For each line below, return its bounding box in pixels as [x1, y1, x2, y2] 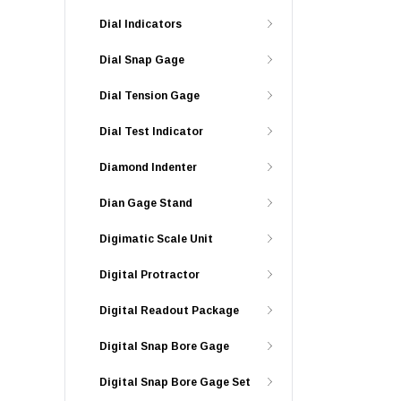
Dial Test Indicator [99, 125, 203, 138]
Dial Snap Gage [99, 54, 184, 66]
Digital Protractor [99, 269, 200, 281]
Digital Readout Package [99, 304, 239, 317]
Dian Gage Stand [99, 197, 192, 209]
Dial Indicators [99, 18, 182, 30]
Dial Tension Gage [99, 90, 200, 102]
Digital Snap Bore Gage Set [99, 376, 251, 388]
